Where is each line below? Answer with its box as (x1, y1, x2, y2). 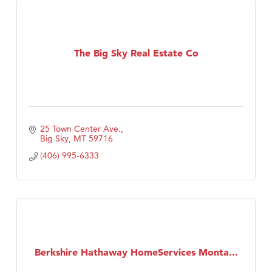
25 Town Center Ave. (39, 123, 121, 135)
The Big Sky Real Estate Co (73, 46, 199, 59)
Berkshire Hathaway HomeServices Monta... (34, 245, 238, 258)
